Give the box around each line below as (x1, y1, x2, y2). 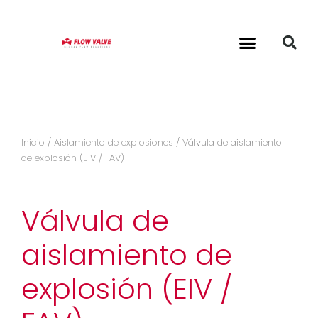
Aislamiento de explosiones (54, 136, 173, 149)
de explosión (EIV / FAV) (21, 151, 124, 165)
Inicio (21, 136, 45, 149)
